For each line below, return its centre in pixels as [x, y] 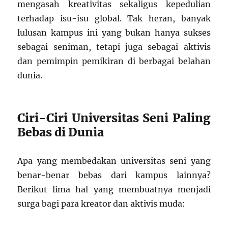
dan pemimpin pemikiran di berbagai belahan [114, 61]
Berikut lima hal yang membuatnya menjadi [114, 189]
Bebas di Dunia [61, 132]
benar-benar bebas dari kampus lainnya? [114, 175]
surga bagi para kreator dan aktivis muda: [102, 204]
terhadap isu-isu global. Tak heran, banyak [114, 18]
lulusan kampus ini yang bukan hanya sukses [114, 33]
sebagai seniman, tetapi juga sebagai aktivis [114, 47]
